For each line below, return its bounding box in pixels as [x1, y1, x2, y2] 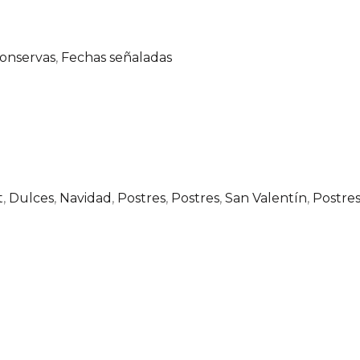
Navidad [59, 190, 112, 206]
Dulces [9, 190, 54, 206]
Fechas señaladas [61, 49, 172, 65]
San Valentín [225, 190, 307, 206]
